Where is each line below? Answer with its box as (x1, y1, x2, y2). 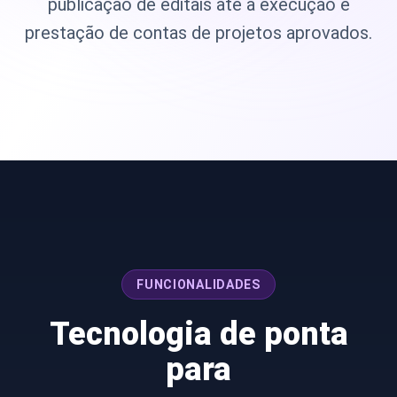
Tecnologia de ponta (49, 315, 348, 353)
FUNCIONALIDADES (136, 276, 261, 292)
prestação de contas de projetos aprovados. (25, 21, 372, 43)
